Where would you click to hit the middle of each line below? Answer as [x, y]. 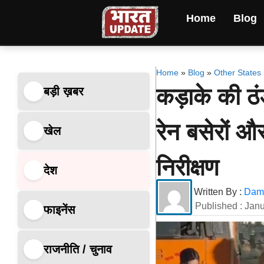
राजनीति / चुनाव [78, 249]
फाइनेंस [59, 209]
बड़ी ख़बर [64, 91]
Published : [220, 206]
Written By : [218, 192]
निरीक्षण [187, 167]
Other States [237, 72]
